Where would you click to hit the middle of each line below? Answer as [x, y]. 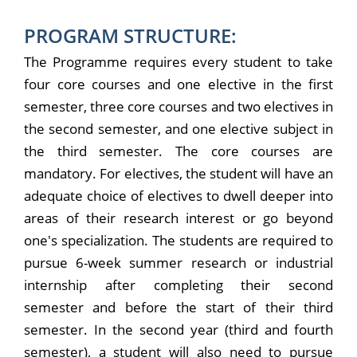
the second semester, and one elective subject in [178, 129]
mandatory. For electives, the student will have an [178, 174]
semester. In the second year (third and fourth [178, 330]
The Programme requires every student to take [178, 62]
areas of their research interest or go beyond [178, 218]
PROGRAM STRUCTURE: [130, 36]
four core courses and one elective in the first [178, 84]
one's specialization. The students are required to [178, 241]
